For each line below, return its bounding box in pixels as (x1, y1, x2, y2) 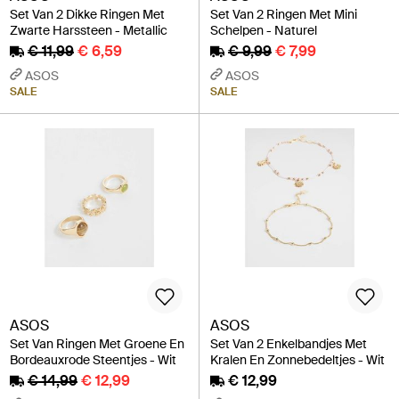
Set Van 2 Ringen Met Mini (210, 6, 357, 22)
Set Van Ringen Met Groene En (10, 336, 184, 353)
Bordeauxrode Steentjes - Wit (10, 352, 176, 369)
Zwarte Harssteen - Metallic (10, 22, 167, 38)
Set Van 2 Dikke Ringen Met (10, 6, 165, 22)
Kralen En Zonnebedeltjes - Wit (210, 352, 385, 369)
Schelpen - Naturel (210, 22, 317, 38)
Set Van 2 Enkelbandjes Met (210, 336, 367, 353)
